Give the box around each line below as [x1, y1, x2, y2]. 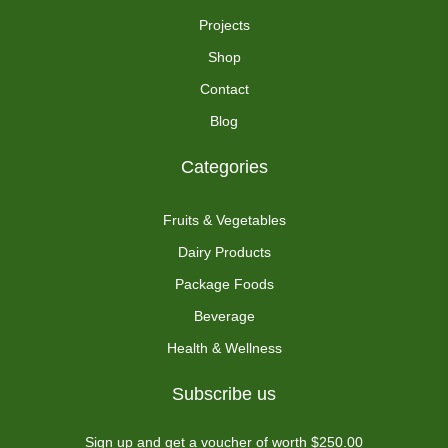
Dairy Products [177, 244, 271, 260]
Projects [198, 17, 250, 33]
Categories [180, 157, 268, 177]
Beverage [193, 308, 255, 324]
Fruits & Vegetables [162, 212, 286, 228]
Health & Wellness [166, 340, 282, 356]
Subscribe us [172, 384, 276, 404]
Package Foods [174, 276, 274, 292]
